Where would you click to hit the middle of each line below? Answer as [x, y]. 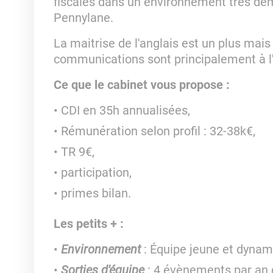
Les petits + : [88, 224]
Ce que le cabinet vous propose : [141, 85]
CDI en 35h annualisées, [125, 110]
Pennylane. [85, 18]
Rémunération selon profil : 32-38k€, [158, 131]
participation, [97, 172]
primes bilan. [96, 193]
